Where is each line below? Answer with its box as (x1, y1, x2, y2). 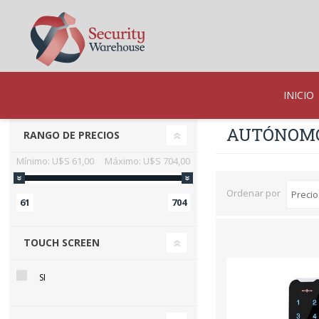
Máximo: (104, 154, 141, 167)
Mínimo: (16, 154, 51, 167)
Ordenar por (226, 187, 281, 200)
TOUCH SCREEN (23, 235, 100, 249)
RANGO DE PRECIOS (23, 127, 120, 142)
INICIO (283, 88, 314, 102)
